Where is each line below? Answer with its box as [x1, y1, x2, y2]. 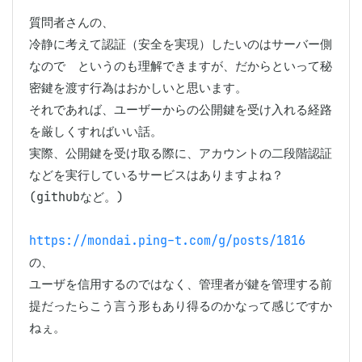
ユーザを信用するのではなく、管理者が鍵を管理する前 [29, 276, 332, 292]
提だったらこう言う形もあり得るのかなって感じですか [29, 298, 332, 314]
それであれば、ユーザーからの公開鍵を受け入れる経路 [29, 102, 332, 117]
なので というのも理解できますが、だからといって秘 [29, 58, 332, 74]
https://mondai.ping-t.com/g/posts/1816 [29, 233, 305, 248]
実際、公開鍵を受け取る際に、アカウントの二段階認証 [29, 145, 332, 161]
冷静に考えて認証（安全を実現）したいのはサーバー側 [29, 36, 332, 52]
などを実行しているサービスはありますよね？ [29, 167, 284, 183]
